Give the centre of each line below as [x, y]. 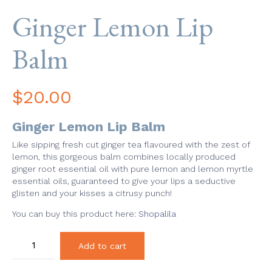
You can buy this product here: [75, 213]
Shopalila [157, 213]
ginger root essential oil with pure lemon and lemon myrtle [133, 168]
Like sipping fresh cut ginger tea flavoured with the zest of [131, 144]
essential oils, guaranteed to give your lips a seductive [124, 181]
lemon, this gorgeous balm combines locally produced [124, 156]
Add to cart [102, 246]
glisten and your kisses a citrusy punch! [92, 193]
